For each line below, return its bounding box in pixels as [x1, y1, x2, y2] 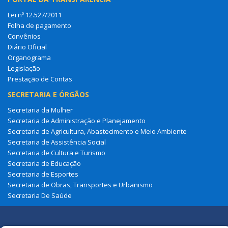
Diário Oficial [8, 42, 47, 52]
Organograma [8, 53, 51, 63]
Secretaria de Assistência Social [8, 137, 106, 147]
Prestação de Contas [8, 74, 72, 84]
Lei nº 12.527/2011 [8, 10, 62, 20]
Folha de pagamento [8, 21, 71, 31]
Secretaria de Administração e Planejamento [8, 116, 146, 126]
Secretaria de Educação [8, 159, 81, 168]
